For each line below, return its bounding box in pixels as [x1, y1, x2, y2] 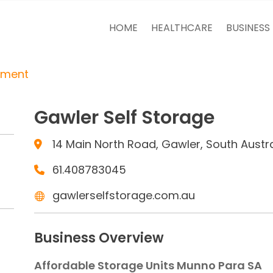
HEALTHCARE [151, 21, 213, 35]
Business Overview [34, 228, 164, 247]
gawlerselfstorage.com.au [52, 187, 195, 203]
